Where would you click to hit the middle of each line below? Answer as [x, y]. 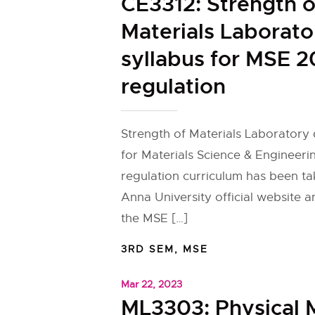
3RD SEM [148, 249]
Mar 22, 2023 [152, 284]
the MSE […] [154, 218]
